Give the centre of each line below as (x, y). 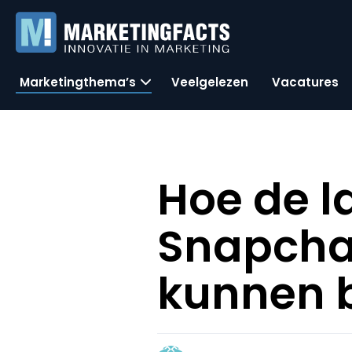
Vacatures (305, 82)
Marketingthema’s (78, 82)
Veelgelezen (210, 82)
